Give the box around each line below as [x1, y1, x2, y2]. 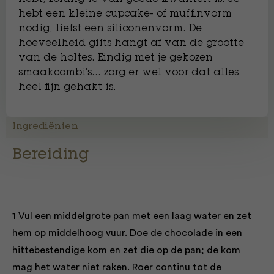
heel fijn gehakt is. [18, 83, 116, 92]
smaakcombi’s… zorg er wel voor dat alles [18, 68, 239, 78]
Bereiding [12, 148, 89, 163]
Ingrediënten [12, 123, 78, 131]
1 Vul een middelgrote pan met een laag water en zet [12, 211, 251, 221]
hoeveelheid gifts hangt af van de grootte [18, 39, 244, 48]
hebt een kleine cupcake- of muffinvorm [18, 9, 232, 19]
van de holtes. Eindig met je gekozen [18, 53, 213, 63]
